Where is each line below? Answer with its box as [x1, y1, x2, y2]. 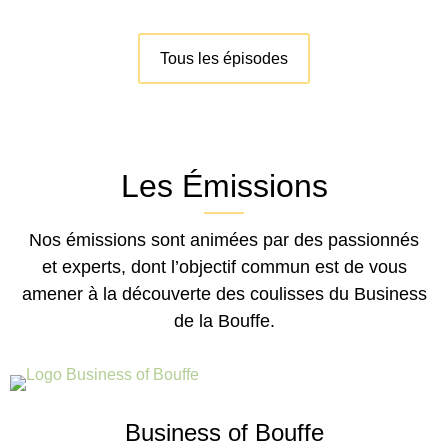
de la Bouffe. [173, 311, 275, 332]
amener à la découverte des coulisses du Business [21, 284, 427, 305]
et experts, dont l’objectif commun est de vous [41, 257, 407, 278]
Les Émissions [120, 168, 328, 205]
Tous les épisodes [160, 50, 288, 68]
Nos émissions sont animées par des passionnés [29, 230, 419, 251]
